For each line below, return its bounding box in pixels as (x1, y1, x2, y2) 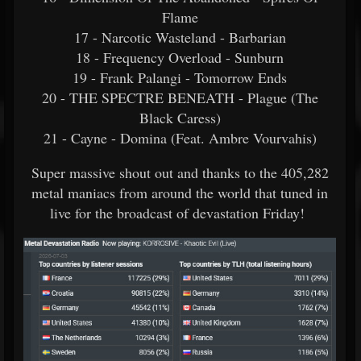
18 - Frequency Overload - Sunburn (76, 48, 284, 67)
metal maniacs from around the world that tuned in (31, 183, 328, 202)
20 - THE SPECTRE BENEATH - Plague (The (41, 88, 318, 107)
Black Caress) (139, 108, 221, 127)
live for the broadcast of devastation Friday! (50, 203, 309, 222)
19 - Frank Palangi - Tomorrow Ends (73, 68, 287, 87)
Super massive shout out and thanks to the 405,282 (31, 163, 329, 182)
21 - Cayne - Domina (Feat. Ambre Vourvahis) (43, 128, 317, 147)
